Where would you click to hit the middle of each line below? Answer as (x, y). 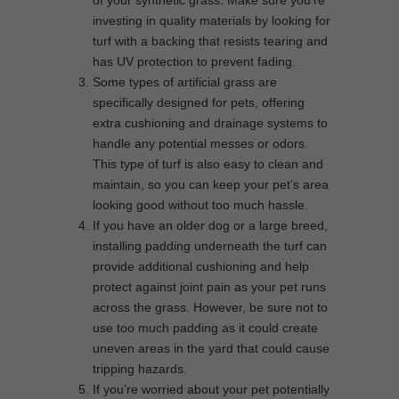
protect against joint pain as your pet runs (209, 287)
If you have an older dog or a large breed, (210, 226)
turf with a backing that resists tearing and (210, 41)
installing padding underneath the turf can (210, 246)
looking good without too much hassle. (200, 205)
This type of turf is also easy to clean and (208, 164)
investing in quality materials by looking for (212, 21)
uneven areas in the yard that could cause (211, 349)
